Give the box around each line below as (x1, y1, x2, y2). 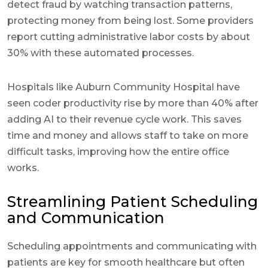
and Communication (7, 209, 165, 227)
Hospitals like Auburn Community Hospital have (7, 81, 240, 93)
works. (7, 162, 39, 173)
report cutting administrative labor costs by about (7, 31, 250, 42)
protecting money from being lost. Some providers (7, 15, 254, 26)
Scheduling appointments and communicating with (7, 240, 257, 252)
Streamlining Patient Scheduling (7, 193, 258, 211)
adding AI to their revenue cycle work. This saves (7, 114, 242, 125)
